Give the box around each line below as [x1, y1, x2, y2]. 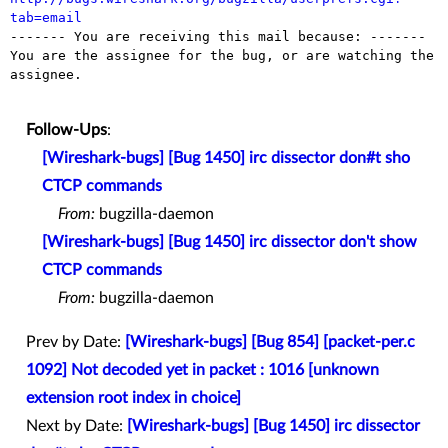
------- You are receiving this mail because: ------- [10, 29, 426, 45]
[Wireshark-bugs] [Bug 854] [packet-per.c [125, 334, 415, 351]
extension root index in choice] [26, 390, 241, 407]
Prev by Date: [26, 334, 125, 351]
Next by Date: [26, 418, 127, 435]
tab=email [10, 10, 82, 26]
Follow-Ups [26, 122, 107, 139]
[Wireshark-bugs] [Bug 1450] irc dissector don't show [42, 234, 417, 251]
